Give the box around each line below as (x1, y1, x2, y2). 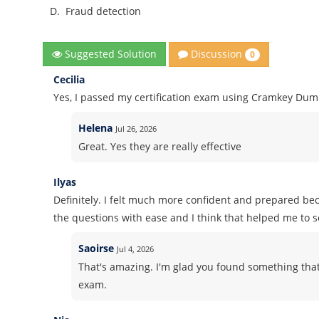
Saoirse (78, 241, 115, 255)
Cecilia (53, 72, 85, 86)
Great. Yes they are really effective (78, 139, 242, 153)
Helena (78, 120, 113, 135)
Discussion (188, 47, 246, 61)
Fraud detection (66, 4, 142, 19)
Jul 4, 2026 (117, 243, 155, 254)
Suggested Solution (62, 47, 157, 61)
